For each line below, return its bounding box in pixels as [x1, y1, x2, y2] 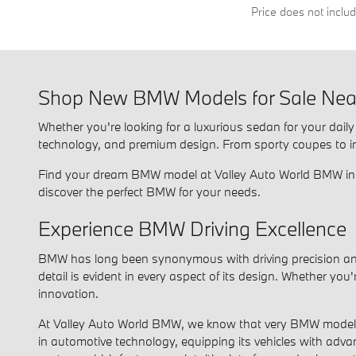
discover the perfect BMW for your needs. [38, 184, 261, 200]
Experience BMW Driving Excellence [38, 215, 346, 242]
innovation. [38, 284, 99, 301]
